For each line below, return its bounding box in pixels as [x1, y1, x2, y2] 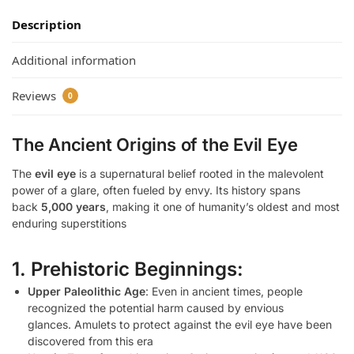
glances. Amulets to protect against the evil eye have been [28, 317, 332, 331]
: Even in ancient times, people [145, 284, 303, 298]
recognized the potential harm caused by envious [28, 300, 284, 314]
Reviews [12, 88, 59, 104]
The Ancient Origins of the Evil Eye [12, 134, 298, 155]
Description [12, 16, 81, 32]
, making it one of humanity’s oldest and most [106, 199, 340, 213]
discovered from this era [28, 333, 153, 348]
